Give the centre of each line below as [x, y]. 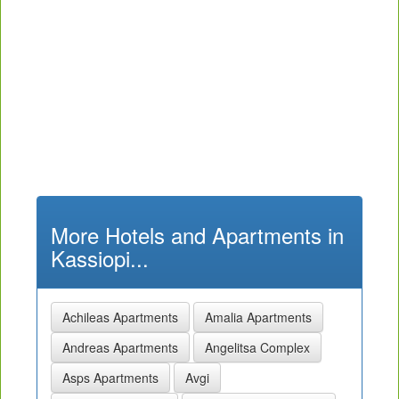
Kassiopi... [100, 258]
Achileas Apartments [120, 318]
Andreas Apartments [120, 348]
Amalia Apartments [258, 318]
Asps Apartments [110, 378]
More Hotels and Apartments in [197, 235]
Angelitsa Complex [257, 348]
